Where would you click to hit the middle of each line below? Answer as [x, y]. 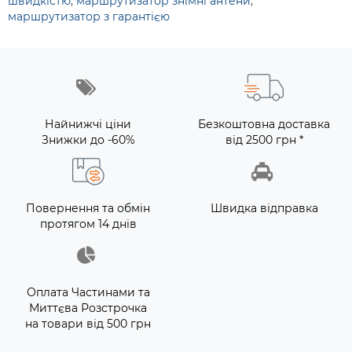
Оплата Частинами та [88, 292]
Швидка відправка [264, 208]
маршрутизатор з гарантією [89, 16]
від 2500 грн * [264, 140]
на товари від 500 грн [88, 324]
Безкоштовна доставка [264, 124]
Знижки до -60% [88, 140]
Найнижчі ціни [88, 124]
